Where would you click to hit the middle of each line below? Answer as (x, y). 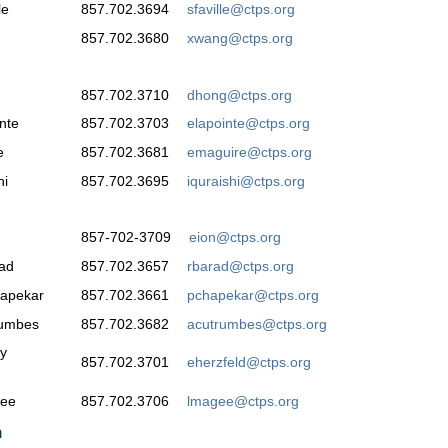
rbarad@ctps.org (240, 265)
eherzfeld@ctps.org (249, 362)
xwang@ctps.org (240, 38)
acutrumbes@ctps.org (257, 323)
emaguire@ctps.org (249, 152)
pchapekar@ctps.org (253, 294)
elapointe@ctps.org (248, 123)
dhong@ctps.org (239, 94)
